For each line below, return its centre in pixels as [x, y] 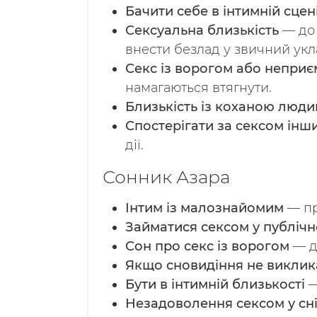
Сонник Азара [166, 177]
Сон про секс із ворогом [207, 246]
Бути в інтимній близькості [215, 284]
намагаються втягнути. [198, 88]
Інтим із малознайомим [204, 208]
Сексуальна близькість [202, 30]
